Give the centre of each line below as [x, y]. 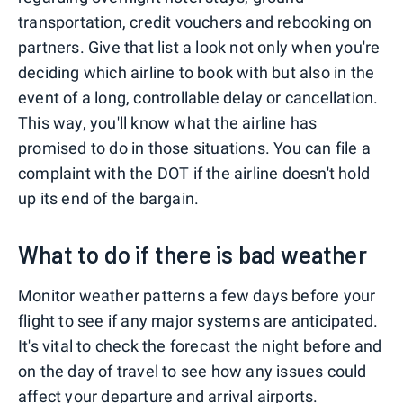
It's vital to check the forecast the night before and [200, 345]
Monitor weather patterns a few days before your [197, 295]
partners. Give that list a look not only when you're [199, 47]
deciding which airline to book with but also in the [197, 72]
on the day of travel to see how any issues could [193, 371]
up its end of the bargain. [109, 198]
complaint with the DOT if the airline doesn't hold [194, 173]
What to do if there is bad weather [193, 254]
